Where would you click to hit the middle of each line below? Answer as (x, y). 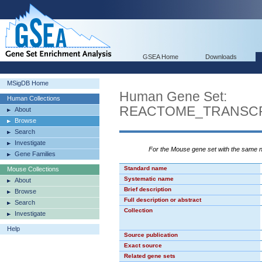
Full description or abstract (163, 200)
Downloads (221, 57)
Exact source (143, 245)
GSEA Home (161, 57)
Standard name (146, 168)
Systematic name (149, 179)
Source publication (151, 235)
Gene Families (35, 154)
